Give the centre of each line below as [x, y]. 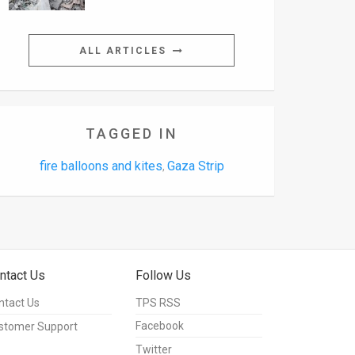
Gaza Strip [195, 166]
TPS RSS [158, 303]
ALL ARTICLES [125, 51]
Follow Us [163, 276]
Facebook [160, 326]
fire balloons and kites [101, 166]
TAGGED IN [132, 134]
